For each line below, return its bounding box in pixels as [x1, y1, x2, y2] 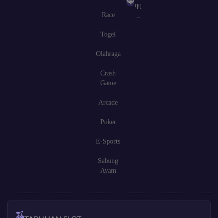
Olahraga [95, 50, 121, 57]
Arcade [98, 98, 118, 106]
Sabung [98, 157, 118, 164]
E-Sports [96, 137, 120, 145]
